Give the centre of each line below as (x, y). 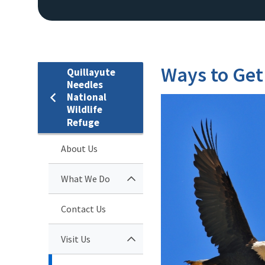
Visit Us (76, 239)
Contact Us (83, 209)
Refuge (83, 122)
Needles (85, 84)
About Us (79, 148)
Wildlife (85, 109)
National (87, 97)
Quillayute (91, 72)
